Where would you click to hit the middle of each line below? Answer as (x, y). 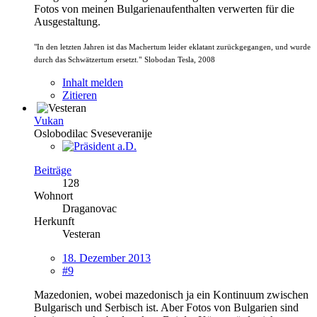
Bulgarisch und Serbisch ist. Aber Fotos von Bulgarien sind (166, 307)
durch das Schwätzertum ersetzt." (88, 59)
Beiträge (53, 170)
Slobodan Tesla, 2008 (180, 59)
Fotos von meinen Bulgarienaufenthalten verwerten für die (164, 8)
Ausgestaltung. (67, 21)
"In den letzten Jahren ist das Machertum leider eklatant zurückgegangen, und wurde (172, 47)
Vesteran (81, 234)
